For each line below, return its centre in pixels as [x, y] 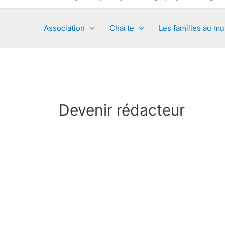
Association [64, 28]
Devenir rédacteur [122, 110]
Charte [122, 28]
